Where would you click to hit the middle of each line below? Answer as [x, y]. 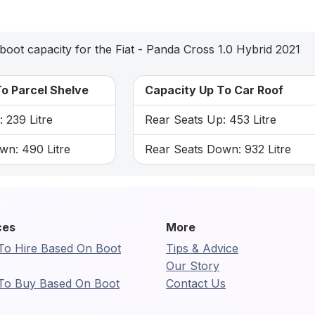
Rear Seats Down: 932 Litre [218, 149]
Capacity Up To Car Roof [214, 90]
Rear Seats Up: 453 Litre [210, 119]
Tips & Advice [202, 248]
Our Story [193, 265]
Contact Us [196, 283]
